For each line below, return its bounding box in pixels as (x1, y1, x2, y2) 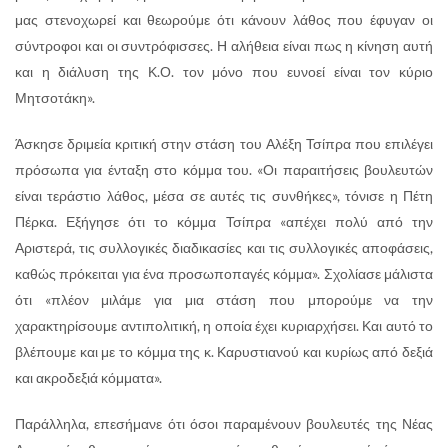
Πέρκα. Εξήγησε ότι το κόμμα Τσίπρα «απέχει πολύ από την (15, 212, 433, 230)
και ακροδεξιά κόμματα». (15, 368, 162, 386)
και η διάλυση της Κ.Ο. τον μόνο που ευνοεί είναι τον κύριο (15, 62, 433, 80)
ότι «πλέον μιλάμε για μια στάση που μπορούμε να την (15, 290, 433, 308)
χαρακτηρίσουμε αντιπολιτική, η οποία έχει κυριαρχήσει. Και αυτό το (15, 316, 433, 334)
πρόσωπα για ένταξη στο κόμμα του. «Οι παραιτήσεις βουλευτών (15, 160, 433, 178)
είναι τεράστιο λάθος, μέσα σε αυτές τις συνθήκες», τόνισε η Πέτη (15, 186, 433, 204)
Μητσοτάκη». (15, 88, 95, 106)
